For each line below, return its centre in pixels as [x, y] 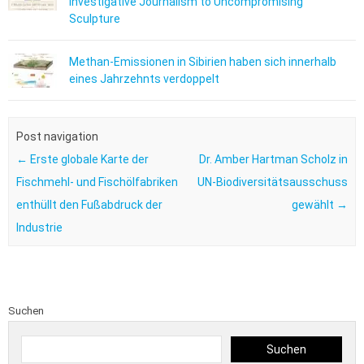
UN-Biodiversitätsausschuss [273, 182]
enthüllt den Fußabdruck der [89, 204]
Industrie [39, 227]
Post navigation [57, 136]
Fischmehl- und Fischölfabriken [97, 182]
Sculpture [95, 19]
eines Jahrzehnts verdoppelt [144, 79]
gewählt [314, 204]
